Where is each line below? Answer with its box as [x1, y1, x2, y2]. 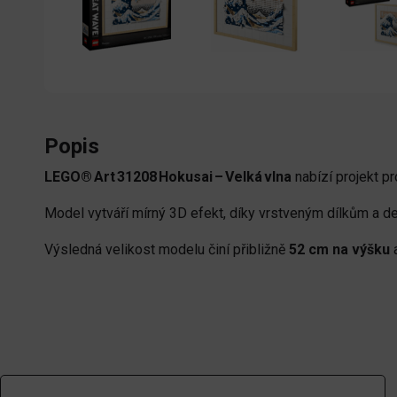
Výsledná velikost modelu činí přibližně [44, 240, 289, 258]
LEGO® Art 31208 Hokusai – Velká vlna [44, 167, 292, 185]
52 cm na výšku [289, 240, 390, 258]
